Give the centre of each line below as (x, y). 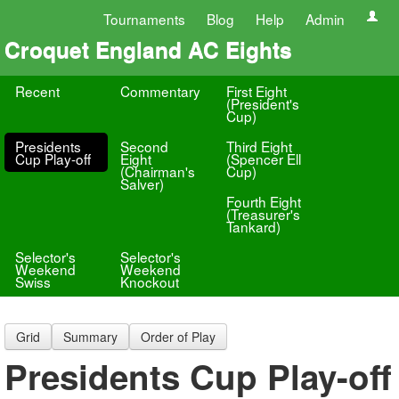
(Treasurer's (263, 214)
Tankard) (253, 226)
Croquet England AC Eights (148, 49)
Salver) (142, 183)
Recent (37, 91)
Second (145, 146)
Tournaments (144, 19)
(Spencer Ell (263, 159)
